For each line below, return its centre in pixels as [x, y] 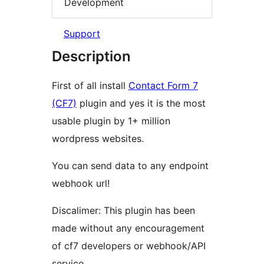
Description [91, 56]
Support [82, 33]
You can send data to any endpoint [130, 165]
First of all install [90, 85]
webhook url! [81, 183]
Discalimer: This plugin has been [123, 210]
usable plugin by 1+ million [111, 121]
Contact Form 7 [163, 85]
